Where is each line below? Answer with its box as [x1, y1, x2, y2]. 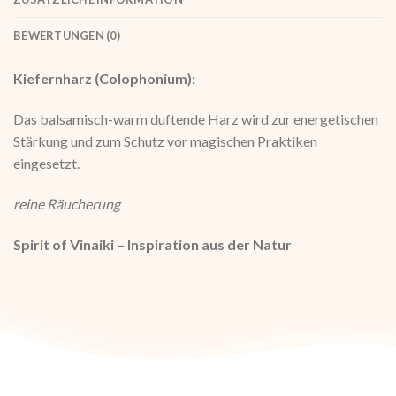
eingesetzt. [13, 154, 80, 171]
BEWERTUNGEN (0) [13, 28, 120, 43]
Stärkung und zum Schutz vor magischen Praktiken [13, 132, 317, 149]
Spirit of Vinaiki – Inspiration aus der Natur [13, 235, 292, 253]
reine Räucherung [13, 194, 120, 212]
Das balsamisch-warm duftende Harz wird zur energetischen [13, 110, 378, 127]
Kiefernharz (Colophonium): [13, 70, 195, 88]
